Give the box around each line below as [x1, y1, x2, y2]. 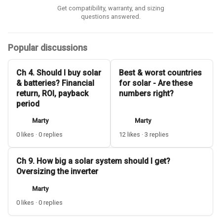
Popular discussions [8, 42, 87, 53]
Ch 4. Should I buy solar [16, 68, 101, 77]
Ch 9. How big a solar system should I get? [16, 156, 170, 166]
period [16, 99, 39, 109]
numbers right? [119, 88, 174, 98]
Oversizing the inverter [16, 167, 98, 177]
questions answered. [80, 12, 141, 20]
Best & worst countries [119, 68, 202, 77]
